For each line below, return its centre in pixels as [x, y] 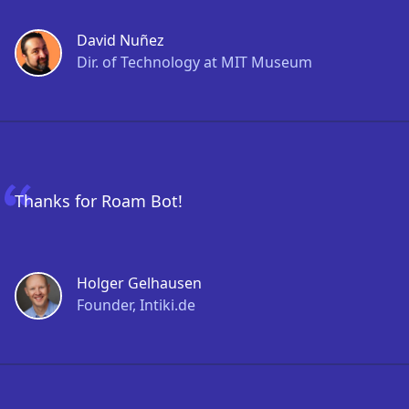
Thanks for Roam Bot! [99, 201]
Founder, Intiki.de [136, 305]
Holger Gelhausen [139, 283]
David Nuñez [121, 40]
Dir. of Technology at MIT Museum [194, 62]
